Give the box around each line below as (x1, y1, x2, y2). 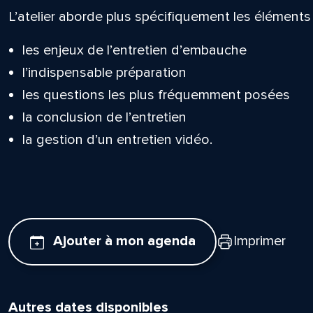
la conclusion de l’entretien (22, 109, 187, 126)
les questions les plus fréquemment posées (22, 87, 290, 103)
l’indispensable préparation (22, 64, 187, 81)
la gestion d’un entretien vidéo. (22, 131, 212, 148)
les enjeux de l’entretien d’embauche (22, 42, 247, 59)
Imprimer (233, 233, 286, 250)
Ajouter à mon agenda (52, 233, 196, 250)
